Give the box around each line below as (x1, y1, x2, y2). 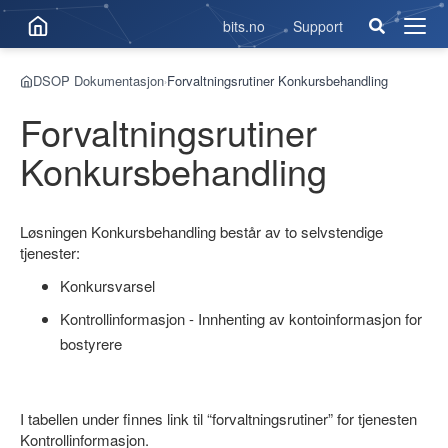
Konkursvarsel (60, 275, 155, 296)
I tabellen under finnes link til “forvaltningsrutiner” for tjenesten (20, 408, 417, 429)
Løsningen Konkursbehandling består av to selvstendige (20, 221, 383, 242)
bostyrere (60, 333, 122, 354)
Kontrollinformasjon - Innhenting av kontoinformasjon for (60, 308, 422, 329)
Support (293, 16, 343, 36)
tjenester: (20, 242, 80, 263)
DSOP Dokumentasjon (33, 71, 164, 90)
